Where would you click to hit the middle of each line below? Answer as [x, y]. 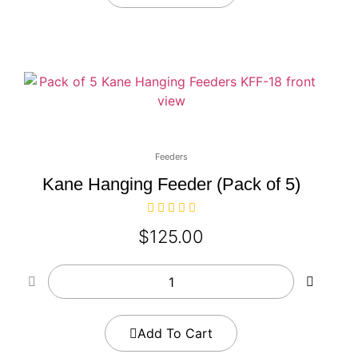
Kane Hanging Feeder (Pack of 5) [171, 185]
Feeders [171, 157]
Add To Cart [175, 334]
